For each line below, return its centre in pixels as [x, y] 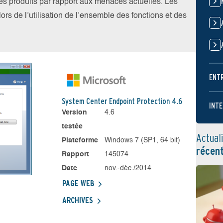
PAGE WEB [78, 183]
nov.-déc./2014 [128, 168]
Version [74, 112]
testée [72, 126]
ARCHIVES [77, 200]
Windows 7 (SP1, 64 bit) [143, 140]
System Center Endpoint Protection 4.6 [122, 101]
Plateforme [80, 140]
